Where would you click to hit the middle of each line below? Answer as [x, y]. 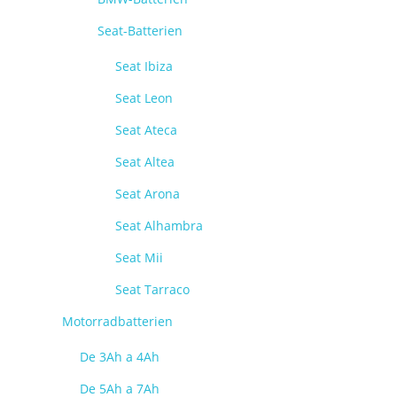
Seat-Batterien [140, 31]
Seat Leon [144, 98]
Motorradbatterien [117, 321]
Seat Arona [148, 194]
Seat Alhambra [159, 226]
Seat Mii [139, 257]
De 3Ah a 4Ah [120, 357]
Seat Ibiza [144, 66]
